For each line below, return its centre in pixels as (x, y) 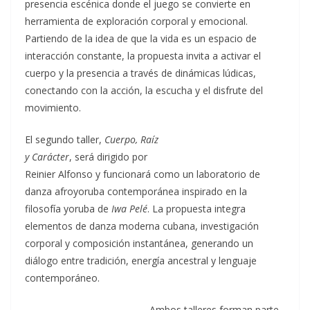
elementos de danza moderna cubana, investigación (142, 226)
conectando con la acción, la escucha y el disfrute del (144, 90)
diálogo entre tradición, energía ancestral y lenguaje (141, 261)
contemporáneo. (62, 278)
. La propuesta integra (197, 209)
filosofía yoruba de (68, 209)
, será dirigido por (108, 157)
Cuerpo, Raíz (131, 139)
